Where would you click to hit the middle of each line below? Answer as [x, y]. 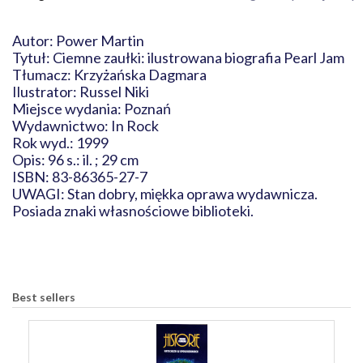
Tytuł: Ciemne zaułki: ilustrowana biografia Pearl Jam [178, 58]
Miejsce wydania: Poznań [98, 109]
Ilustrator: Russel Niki [89, 92]
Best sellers [44, 297]
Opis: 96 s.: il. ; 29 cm [77, 160]
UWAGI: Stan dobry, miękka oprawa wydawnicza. [165, 194]
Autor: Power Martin [78, 41]
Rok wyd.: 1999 [62, 143]
